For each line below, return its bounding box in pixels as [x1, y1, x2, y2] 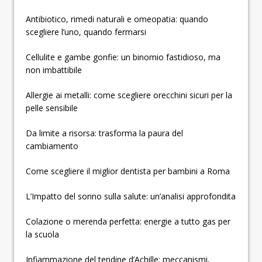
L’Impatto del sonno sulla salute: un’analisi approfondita [26, 191, 236, 202]
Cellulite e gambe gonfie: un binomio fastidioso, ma [26, 51, 220, 63]
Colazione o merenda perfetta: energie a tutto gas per [26, 216, 230, 227]
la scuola [26, 229, 59, 240]
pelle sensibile [26, 102, 78, 114]
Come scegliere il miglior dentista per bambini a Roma [26, 166, 230, 177]
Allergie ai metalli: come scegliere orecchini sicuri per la [26, 89, 232, 101]
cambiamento [26, 140, 78, 152]
